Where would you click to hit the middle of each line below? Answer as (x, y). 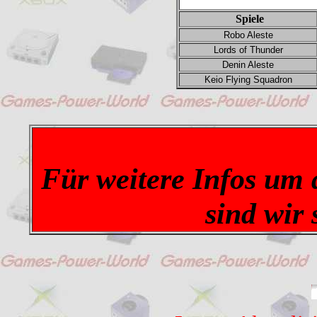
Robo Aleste (248, 35)
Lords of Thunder (248, 50)
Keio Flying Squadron (248, 80)
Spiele (248, 19)
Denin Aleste (248, 65)
